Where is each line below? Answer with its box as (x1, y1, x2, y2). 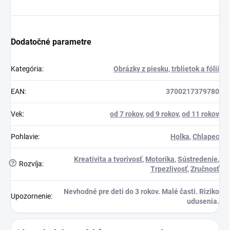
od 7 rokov (110, 109, 143, 118)
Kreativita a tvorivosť (74, 155, 142, 163)
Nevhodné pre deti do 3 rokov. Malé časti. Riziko (64, 187, 219, 196)
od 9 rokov (146, 109, 179, 118)
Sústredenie (178, 155, 218, 163)
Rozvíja (17, 159, 42, 168)
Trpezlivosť (150, 164, 187, 173)
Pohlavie (11, 132, 38, 141)
